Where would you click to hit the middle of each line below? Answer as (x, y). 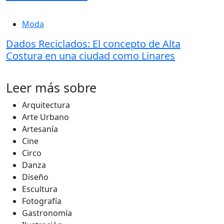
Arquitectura (46, 105)
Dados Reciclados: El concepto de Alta (93, 44)
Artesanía (40, 129)
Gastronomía (47, 213)
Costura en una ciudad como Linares (90, 56)
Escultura (40, 189)
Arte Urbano (45, 117)
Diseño (35, 177)
